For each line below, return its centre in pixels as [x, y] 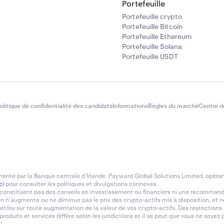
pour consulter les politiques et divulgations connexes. [81, 184]
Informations [130, 106]
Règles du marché [173, 106]
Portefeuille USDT [150, 56]
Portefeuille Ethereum [157, 36]
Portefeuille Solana [152, 46]
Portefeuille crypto [152, 16]
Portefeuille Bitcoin [152, 26]
